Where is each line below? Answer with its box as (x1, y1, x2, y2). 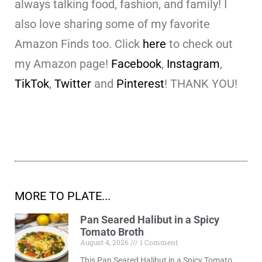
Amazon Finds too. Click (15, 37, 143, 51)
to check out (166, 37, 233, 51)
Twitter (54, 77, 91, 91)
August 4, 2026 (80, 237, 130, 247)
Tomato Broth (80, 226, 144, 239)
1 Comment (137, 237, 178, 247)
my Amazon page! (15, 57, 111, 71)
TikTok (15, 77, 49, 91)
